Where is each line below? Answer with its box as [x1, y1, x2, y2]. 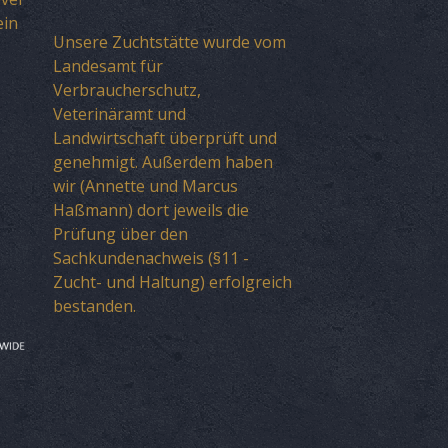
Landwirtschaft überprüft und [53, 126, 277, 149]
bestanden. [53, 294, 136, 317]
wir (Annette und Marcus [53, 174, 238, 197]
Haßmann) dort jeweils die [53, 198, 249, 221]
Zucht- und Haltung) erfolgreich [53, 270, 292, 293]
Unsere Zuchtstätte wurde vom [53, 30, 286, 53]
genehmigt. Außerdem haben [53, 150, 273, 173]
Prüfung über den [53, 222, 188, 245]
